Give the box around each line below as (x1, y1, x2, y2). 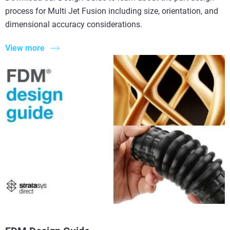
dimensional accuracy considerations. (5, 20, 142, 30)
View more (5, 43, 45, 53)
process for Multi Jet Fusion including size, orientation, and (5, 6, 218, 16)
